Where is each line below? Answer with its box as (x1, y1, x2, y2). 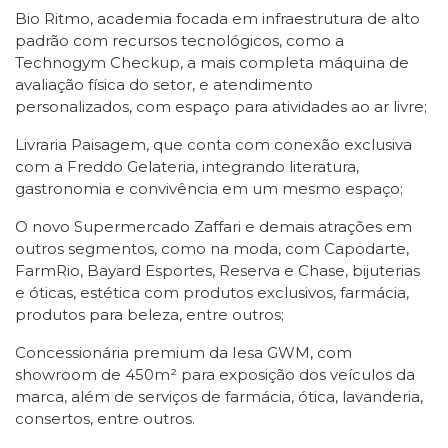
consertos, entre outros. (15, 409, 195, 428)
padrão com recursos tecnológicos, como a (15, 31, 344, 50)
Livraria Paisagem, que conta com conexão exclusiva (15, 135, 412, 154)
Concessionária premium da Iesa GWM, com (15, 343, 352, 362)
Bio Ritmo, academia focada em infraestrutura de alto (15, 9, 420, 28)
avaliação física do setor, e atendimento (15, 75, 313, 94)
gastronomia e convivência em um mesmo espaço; (15, 179, 403, 198)
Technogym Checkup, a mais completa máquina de (15, 53, 409, 72)
